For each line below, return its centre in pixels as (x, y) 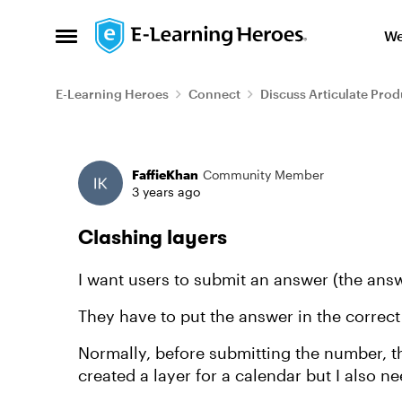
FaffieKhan (165, 175)
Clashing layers (153, 237)
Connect (214, 94)
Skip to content (166, 31)
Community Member (263, 175)
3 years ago (166, 192)
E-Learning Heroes (112, 94)
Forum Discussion (175, 156)
